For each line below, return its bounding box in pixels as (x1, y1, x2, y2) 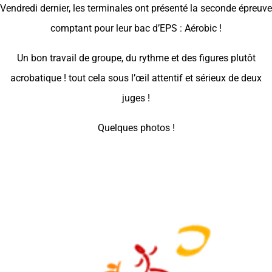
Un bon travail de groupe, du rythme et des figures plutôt (16, 52, 256, 64)
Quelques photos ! (97, 122, 175, 134)
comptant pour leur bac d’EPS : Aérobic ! (50, 22, 222, 34)
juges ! (122, 92, 150, 104)
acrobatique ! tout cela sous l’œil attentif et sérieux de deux (10, 72, 262, 84)
